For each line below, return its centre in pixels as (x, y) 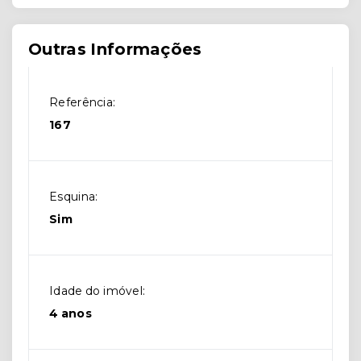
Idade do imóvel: (98, 291)
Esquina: (74, 197)
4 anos (71, 314)
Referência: (83, 103)
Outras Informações (115, 50)
